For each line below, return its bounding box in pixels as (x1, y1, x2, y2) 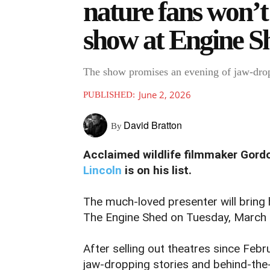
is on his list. (122, 163, 192, 178)
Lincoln (83, 163, 122, 178)
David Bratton (124, 118, 182, 132)
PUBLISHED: (83, 90, 135, 100)
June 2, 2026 (139, 89, 191, 101)
